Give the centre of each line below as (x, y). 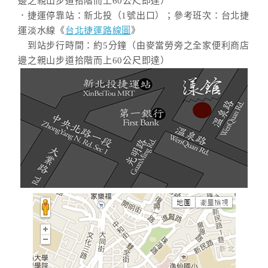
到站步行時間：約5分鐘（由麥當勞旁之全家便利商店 (134, 45)
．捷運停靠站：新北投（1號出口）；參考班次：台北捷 (134, 16)
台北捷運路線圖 (98, 31)
